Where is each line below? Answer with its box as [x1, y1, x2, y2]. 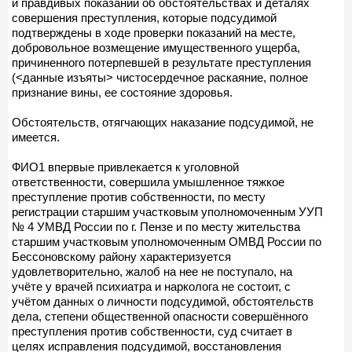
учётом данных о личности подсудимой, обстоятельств [12, 294, 313, 308]
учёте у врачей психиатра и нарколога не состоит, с [12, 279, 291, 293]
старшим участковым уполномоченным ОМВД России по [12, 234, 321, 248]
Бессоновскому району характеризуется [12, 249, 231, 263]
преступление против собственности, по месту [12, 189, 266, 203]
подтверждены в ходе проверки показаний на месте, [12, 25, 295, 39]
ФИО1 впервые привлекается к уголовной [12, 159, 239, 174]
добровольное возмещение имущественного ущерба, [12, 40, 300, 54]
